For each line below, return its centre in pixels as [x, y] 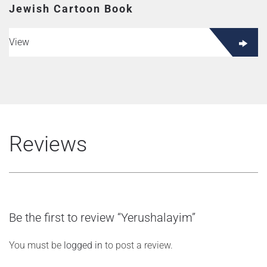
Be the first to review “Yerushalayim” [102, 218]
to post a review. [138, 245]
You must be [36, 245]
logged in [83, 245]
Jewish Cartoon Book [71, 9]
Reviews [48, 144]
